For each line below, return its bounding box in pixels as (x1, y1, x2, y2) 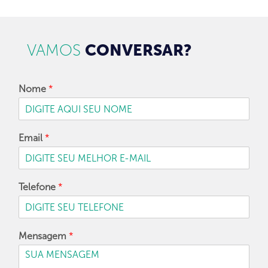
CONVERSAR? (85, 41, 191, 60)
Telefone (19, 181, 58, 193)
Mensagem (19, 230, 69, 242)
